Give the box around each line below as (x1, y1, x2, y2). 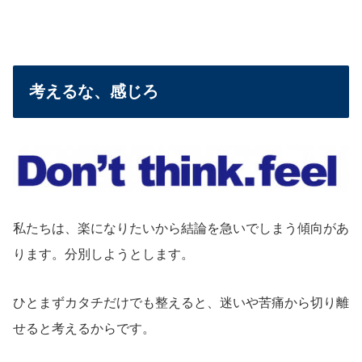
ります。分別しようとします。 (13, 246, 194, 261)
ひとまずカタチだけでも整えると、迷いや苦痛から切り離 (13, 296, 349, 310)
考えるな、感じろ (29, 82, 158, 101)
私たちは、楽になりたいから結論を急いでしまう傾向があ (13, 221, 349, 235)
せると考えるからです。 (13, 322, 155, 336)
